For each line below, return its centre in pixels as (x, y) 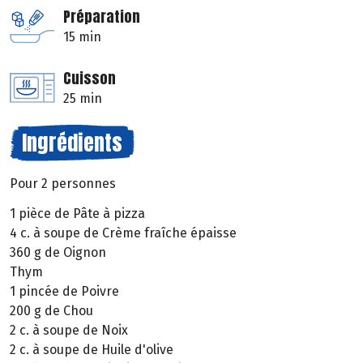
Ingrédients (72, 143)
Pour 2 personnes (63, 184)
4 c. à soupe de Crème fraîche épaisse (123, 233)
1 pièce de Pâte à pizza (77, 213)
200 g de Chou (51, 310)
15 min (82, 37)
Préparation (102, 17)
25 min (83, 99)
